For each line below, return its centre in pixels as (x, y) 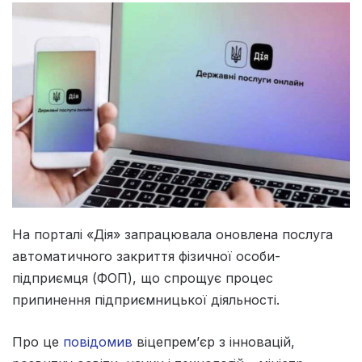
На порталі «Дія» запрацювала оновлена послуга (173, 235)
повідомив (98, 342)
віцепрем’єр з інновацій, (214, 342)
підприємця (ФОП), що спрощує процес (143, 278)
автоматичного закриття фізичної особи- (146, 257)
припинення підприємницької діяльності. (146, 300)
